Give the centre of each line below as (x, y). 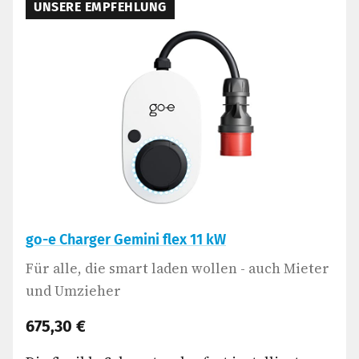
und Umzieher (73, 291)
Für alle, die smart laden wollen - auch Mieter (177, 268)
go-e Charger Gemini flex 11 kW (126, 240)
